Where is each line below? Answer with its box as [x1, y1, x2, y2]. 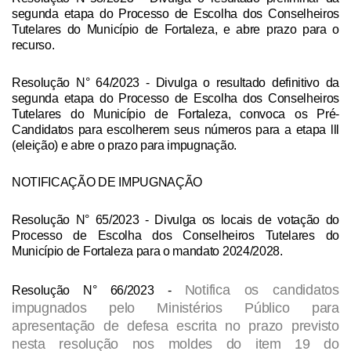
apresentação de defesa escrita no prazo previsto [12, 317, 339, 334]
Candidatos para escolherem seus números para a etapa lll [12, 122, 339, 136]
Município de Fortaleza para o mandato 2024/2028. [12, 244, 283, 258]
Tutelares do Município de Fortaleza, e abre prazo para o [12, 23, 339, 37]
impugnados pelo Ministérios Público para [12, 299, 339, 316]
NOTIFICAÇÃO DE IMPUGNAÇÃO [12, 175, 202, 190]
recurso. [12, 38, 55, 52]
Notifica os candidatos [184, 280, 339, 298]
